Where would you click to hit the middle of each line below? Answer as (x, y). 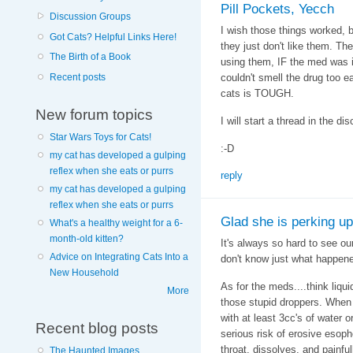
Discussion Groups (90, 17)
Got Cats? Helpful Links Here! (113, 37)
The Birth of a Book (90, 57)
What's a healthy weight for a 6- (116, 223)
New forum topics (94, 115)
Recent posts (77, 77)
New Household (84, 273)
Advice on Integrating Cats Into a (119, 257)
